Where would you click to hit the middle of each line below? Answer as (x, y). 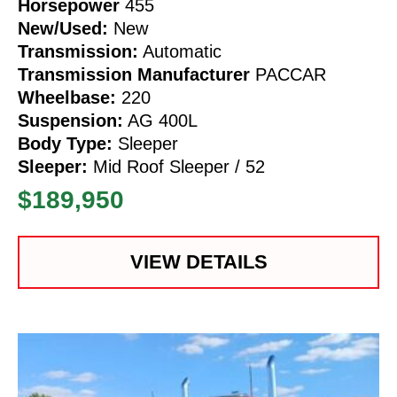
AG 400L (160, 120)
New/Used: (63, 28)
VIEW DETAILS (198, 261)
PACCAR (288, 74)
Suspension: (70, 120)
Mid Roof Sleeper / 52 (176, 166)
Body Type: (65, 143)
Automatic (180, 51)
